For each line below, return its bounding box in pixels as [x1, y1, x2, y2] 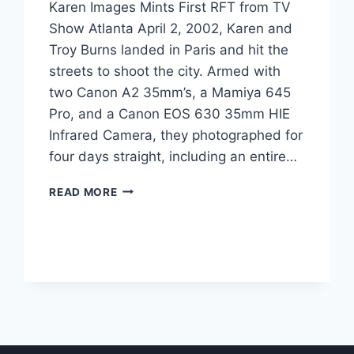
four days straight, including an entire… [49, 148, 298, 164]
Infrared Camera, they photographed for [49, 126, 303, 143]
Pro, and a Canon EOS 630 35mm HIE [49, 105, 291, 122]
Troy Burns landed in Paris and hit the [49, 41, 289, 58]
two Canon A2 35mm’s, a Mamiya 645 [49, 84, 292, 100]
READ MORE [49, 185, 118, 198]
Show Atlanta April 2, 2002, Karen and [49, 20, 293, 36]
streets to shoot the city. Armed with [49, 62, 281, 79]
